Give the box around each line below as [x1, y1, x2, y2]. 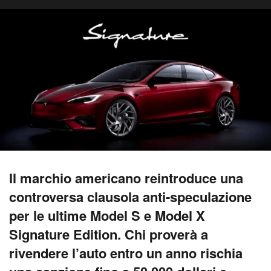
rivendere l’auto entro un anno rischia [9, 243, 243, 263]
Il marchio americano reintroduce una [9, 168, 243, 188]
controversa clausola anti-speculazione [9, 187, 252, 207]
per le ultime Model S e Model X [9, 206, 205, 226]
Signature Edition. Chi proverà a [9, 224, 208, 244]
